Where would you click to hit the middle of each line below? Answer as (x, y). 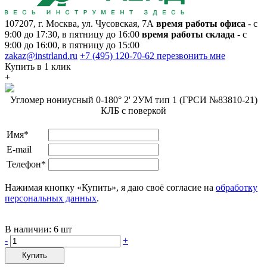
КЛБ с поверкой (133, 110)
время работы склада (188, 34)
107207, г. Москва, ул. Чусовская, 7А (79, 23)
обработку (237, 187)
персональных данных (51, 198)
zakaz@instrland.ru (41, 55)
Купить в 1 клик (38, 66)
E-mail (19, 149)
